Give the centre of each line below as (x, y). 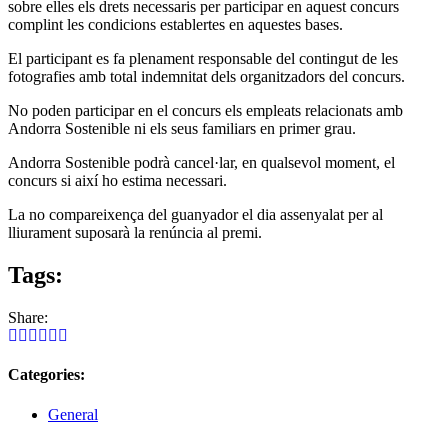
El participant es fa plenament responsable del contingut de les (203, 59)
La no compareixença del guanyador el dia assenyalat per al (195, 215)
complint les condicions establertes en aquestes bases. (175, 25)
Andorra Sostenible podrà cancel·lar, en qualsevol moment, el (201, 163)
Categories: (46, 375)
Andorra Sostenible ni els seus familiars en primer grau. (182, 129)
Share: (28, 317)
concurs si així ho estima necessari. (117, 181)
